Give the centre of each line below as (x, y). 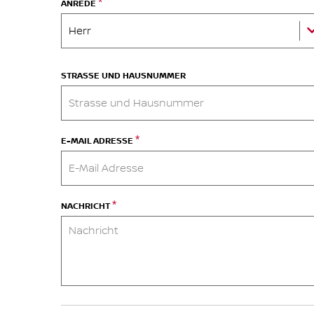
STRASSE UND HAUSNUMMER (123, 76)
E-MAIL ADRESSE (98, 141)
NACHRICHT (87, 206)
